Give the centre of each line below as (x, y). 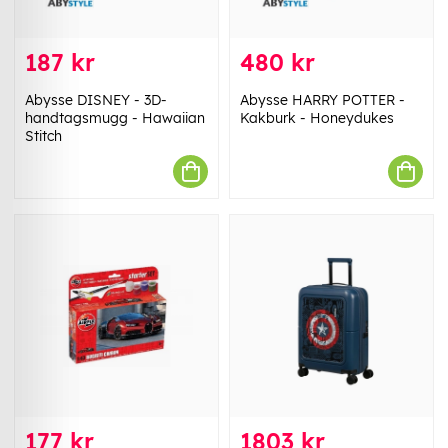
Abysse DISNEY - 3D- (96, 100)
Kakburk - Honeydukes (317, 118)
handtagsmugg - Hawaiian (115, 118)
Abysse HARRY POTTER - (322, 100)
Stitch (43, 136)
